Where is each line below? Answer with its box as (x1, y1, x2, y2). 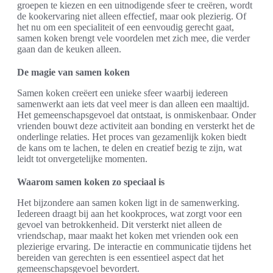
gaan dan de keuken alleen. (17, 43, 121, 54)
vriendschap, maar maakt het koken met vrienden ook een (17, 230, 238, 241)
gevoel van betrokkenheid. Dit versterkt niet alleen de (17, 219, 222, 230)
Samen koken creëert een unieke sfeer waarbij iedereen (17, 87, 228, 98)
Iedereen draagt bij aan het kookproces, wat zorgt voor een (17, 208, 242, 219)
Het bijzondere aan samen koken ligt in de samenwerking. (17, 197, 239, 208)
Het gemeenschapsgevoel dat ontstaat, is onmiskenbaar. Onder (17, 109, 256, 120)
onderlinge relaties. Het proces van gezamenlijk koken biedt (17, 131, 246, 142)
